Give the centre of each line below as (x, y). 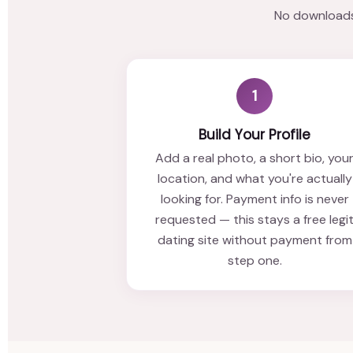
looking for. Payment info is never (255, 199)
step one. (255, 260)
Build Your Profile (255, 134)
